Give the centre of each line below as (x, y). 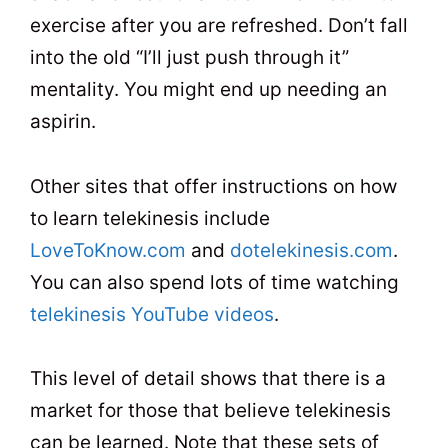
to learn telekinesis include (150, 218)
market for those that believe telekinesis (210, 410)
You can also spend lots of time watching (214, 282)
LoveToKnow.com (108, 250)
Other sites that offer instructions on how (213, 186)
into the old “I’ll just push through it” (189, 58)
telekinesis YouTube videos (152, 314)
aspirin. (63, 122)
